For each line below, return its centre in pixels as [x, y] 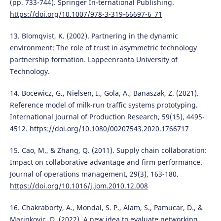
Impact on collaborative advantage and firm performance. [106, 162]
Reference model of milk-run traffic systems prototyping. [104, 105]
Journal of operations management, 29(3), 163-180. [94, 174]
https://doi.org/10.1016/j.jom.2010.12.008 [79, 186]
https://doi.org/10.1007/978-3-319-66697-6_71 [86, 14]
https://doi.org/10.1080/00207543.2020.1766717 [109, 129]
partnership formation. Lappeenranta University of [93, 60]
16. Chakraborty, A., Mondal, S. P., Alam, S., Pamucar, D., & [106, 208]
